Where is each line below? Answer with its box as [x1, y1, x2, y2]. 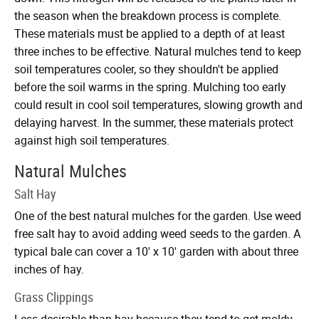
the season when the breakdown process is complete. [14, 7, 281, 23]
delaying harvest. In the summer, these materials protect [14, 114, 293, 130]
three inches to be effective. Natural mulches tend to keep [14, 43, 301, 59]
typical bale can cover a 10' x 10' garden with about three [14, 243, 298, 259]
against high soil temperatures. [14, 132, 169, 148]
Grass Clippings [14, 288, 93, 305]
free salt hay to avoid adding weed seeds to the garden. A [14, 225, 300, 241]
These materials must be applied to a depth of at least [14, 25, 285, 41]
